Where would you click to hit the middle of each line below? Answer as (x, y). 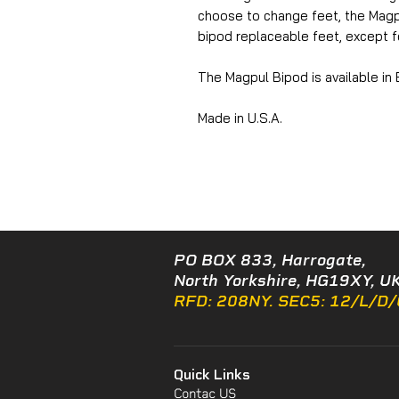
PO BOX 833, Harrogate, (270, 260)
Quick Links (212, 374)
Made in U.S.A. (240, 118)
